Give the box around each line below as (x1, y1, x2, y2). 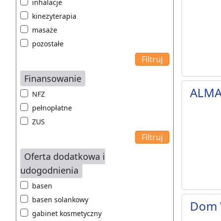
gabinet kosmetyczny (32, 209, 102, 219)
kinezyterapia (32, 11, 76, 21)
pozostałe (32, 39, 64, 49)
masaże (32, 25, 57, 35)
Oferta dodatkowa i (24, 150, 105, 163)
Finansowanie (24, 73, 81, 85)
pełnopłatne (32, 103, 72, 113)
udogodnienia (20, 164, 78, 177)
